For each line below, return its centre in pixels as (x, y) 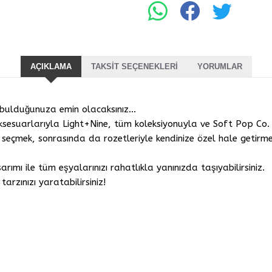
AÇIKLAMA (51, 67)
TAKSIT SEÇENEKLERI (134, 67)
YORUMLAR (219, 67)
